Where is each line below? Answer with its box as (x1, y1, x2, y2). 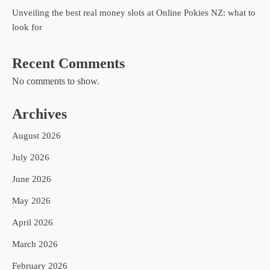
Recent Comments (12, 55, 125, 72)
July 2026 (12, 152, 49, 163)
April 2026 (12, 218, 53, 228)
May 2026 (12, 196, 51, 206)
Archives (12, 106, 67, 122)
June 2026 (12, 174, 51, 184)
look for (12, 22, 42, 33)
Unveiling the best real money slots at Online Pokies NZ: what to (12, 8, 256, 18)
